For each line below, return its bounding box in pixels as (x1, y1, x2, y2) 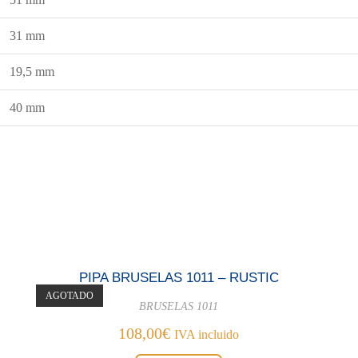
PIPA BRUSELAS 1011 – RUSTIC (78, 269, 279, 285)
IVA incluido (174, 327, 240, 341)
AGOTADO (46, 289, 94, 301)
